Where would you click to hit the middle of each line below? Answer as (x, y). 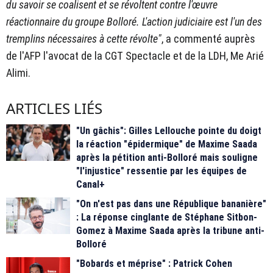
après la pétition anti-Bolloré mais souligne (167, 158)
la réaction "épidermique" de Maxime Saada (167, 144)
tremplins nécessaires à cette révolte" (84, 39)
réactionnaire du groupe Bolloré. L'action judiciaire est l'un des (134, 22)
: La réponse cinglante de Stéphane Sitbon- (167, 218)
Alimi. (18, 73)
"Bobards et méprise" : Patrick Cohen (154, 264)
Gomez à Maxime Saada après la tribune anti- (170, 231)
